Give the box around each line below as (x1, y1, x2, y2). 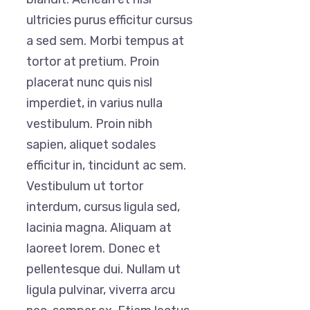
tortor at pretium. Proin (26, 54, 159, 70)
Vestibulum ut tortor (26, 179, 143, 194)
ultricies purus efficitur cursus (26, 12, 192, 28)
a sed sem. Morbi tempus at (26, 33, 184, 49)
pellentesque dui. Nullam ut (26, 262, 181, 277)
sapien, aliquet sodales (26, 137, 156, 153)
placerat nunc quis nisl (26, 75, 152, 91)
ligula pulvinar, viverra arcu (26, 282, 175, 298)
